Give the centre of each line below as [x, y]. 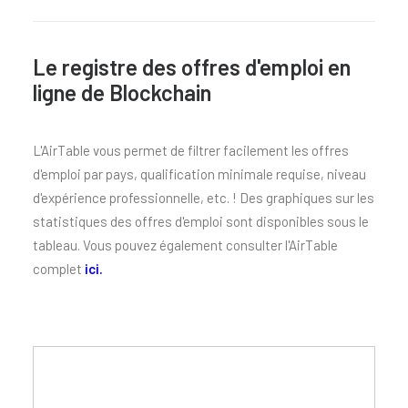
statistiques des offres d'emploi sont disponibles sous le [201, 221]
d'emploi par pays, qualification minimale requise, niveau [199, 174]
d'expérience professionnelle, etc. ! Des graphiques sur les [204, 198]
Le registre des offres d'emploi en [192, 67]
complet [59, 269]
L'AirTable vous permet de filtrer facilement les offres [191, 150]
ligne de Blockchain [122, 92]
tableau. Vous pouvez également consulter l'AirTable [185, 245]
